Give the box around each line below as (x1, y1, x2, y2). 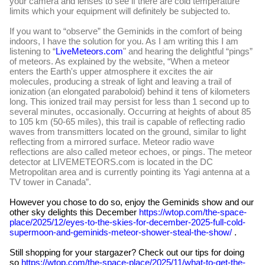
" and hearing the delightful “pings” (123, 46, 253, 56)
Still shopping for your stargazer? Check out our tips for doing (9, 247, 244, 257)
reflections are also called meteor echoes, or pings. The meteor (9, 146, 252, 157)
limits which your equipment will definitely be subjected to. (9, 5, 230, 16)
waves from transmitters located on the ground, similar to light (9, 126, 246, 137)
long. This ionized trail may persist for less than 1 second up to (9, 96, 249, 106)
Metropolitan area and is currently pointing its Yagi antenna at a (9, 166, 250, 177)
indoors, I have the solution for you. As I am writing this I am (9, 35, 238, 46)
